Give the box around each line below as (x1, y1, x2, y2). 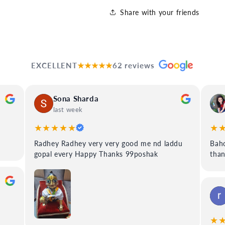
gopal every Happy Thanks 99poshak (34, 150, 158, 158)
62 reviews (112, 61, 155, 70)
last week (53, 105, 83, 114)
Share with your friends (120, 8, 199, 17)
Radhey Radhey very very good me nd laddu (34, 139, 183, 148)
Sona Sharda (53, 94, 99, 103)
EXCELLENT (31, 61, 78, 70)
